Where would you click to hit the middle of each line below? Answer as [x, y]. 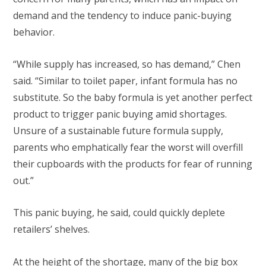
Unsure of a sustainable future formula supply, [118, 130]
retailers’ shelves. [53, 229]
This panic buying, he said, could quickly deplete [119, 213]
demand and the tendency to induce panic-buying [122, 15]
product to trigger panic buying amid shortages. [120, 114]
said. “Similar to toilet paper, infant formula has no [125, 80]
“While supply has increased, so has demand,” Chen [127, 64]
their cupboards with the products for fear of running [133, 164]
